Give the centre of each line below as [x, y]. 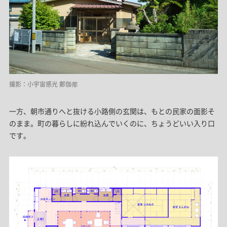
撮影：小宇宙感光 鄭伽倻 [43, 84]
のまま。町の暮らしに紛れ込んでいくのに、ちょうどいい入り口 [112, 123]
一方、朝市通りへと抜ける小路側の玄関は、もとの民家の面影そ [112, 111]
